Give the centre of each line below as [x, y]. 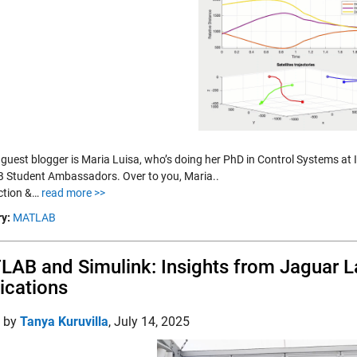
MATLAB [34, 218]
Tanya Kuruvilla [64, 322]
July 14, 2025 [152, 322]
